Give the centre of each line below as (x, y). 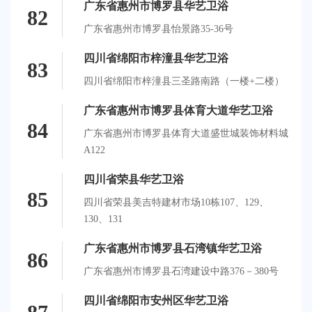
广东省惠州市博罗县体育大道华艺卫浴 (178, 110)
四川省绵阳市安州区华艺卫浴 (156, 300)
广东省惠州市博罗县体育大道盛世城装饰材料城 (186, 133)
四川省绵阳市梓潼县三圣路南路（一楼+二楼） (184, 81)
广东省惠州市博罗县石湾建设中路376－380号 (181, 271)
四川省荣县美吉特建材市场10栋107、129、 (176, 202)
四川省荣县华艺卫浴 (134, 179)
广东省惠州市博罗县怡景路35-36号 (158, 29)
